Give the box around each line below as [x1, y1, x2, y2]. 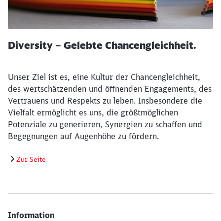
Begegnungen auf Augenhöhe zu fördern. [8, 131, 159, 141]
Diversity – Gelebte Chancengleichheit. [8, 38, 196, 51]
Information [8, 210, 55, 220]
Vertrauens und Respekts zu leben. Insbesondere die [8, 95, 202, 106]
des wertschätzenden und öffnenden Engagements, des [8, 83, 212, 94]
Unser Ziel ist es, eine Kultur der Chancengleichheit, [8, 72, 200, 82]
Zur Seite [16, 154, 46, 164]
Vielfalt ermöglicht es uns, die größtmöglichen [8, 107, 178, 117]
